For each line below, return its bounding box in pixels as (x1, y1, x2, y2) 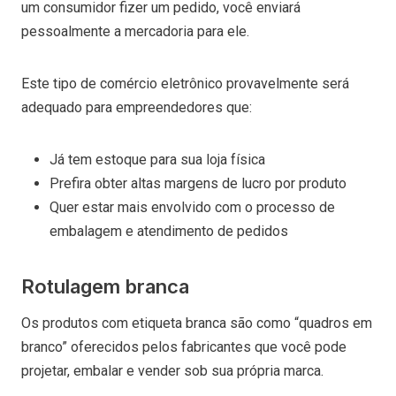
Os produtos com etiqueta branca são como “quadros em (21, 314, 372, 331)
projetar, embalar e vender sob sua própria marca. (21, 362, 327, 379)
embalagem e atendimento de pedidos (49, 222, 288, 240)
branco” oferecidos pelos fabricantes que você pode (21, 338, 346, 355)
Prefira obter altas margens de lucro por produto (49, 174, 346, 192)
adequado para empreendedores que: (21, 98, 255, 116)
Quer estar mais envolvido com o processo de (49, 198, 335, 216)
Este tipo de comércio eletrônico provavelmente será (21, 74, 349, 92)
